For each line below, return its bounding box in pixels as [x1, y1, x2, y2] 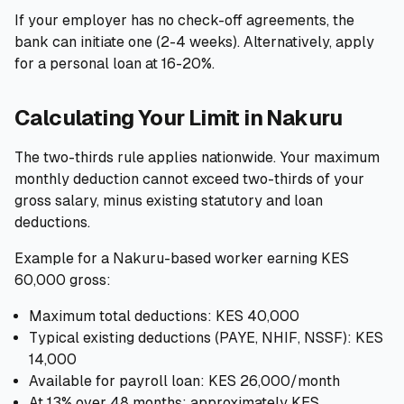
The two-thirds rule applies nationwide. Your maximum [14, 149, 380, 166]
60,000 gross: [14, 271, 111, 289]
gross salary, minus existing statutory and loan [14, 192, 323, 209]
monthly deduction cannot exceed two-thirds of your [14, 170, 364, 188]
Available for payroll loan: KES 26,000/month [29, 372, 340, 390]
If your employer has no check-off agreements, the [14, 12, 354, 29]
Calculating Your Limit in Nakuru [14, 106, 343, 130]
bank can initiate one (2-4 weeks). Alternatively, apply [14, 33, 374, 50]
